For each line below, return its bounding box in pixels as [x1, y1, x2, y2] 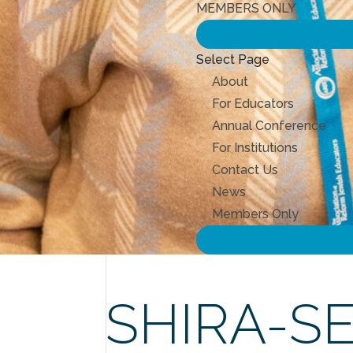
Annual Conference [212, 118, 327, 133]
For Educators [212, 96, 295, 111]
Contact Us [212, 162, 279, 177]
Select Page [196, 52, 270, 67]
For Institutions [212, 140, 299, 155]
